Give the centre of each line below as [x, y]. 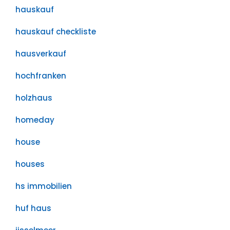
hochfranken [41, 76]
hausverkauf [41, 54]
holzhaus [34, 98]
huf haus [33, 208]
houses [30, 164]
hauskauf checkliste [56, 32]
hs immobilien [44, 186]
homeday [35, 120]
